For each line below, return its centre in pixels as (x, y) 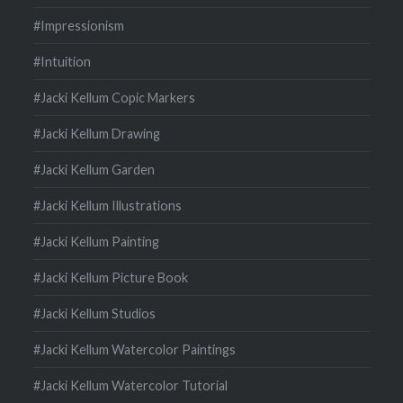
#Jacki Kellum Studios (95, 313)
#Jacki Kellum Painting (97, 241)
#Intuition (63, 61)
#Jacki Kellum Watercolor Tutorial (131, 385)
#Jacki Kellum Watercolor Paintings (135, 349)
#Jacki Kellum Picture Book (111, 277)
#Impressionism (79, 25)
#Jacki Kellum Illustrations (108, 205)
